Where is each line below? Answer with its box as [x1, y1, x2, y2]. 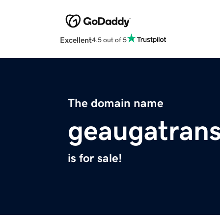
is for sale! [68, 152, 122, 165]
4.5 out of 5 [92, 36, 127, 43]
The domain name [68, 97, 164, 110]
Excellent [60, 36, 92, 44]
